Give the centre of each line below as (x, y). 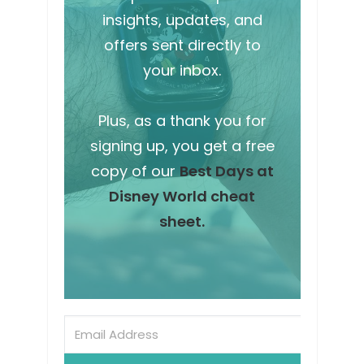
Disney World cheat (182, 196)
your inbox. (182, 70)
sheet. (182, 221)
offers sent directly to (182, 45)
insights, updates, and (182, 19)
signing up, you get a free (182, 145)
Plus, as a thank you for (182, 120)
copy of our (135, 171)
